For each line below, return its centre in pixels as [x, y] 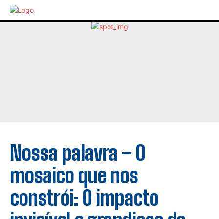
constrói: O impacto [84, 198]
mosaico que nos [74, 176]
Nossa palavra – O [77, 153]
